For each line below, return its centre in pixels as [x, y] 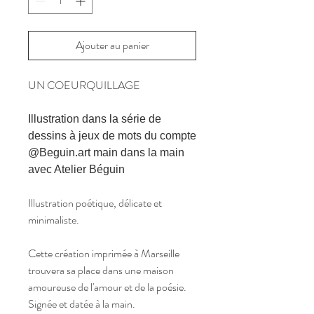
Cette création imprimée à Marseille [104, 253]
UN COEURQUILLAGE [84, 85]
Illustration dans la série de [95, 119]
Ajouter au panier [112, 45]
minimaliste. [54, 220]
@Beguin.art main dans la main [106, 152]
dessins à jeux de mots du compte [112, 136]
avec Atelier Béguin [76, 169]
